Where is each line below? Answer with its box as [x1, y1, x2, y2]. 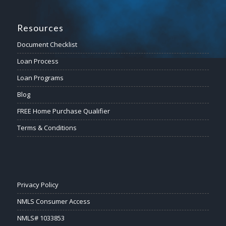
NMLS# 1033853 [17, 213, 65, 222]
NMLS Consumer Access [17, 196, 90, 206]
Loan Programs [17, 73, 64, 82]
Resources [17, 22, 64, 33]
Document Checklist [17, 39, 77, 49]
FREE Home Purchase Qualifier [17, 106, 110, 116]
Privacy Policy [17, 180, 59, 189]
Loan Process [17, 56, 59, 66]
